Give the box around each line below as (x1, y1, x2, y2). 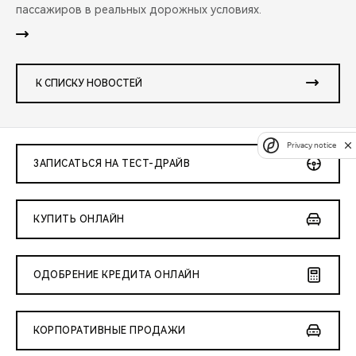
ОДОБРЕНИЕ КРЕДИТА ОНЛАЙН (33, 269, 199, 281)
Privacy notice (287, 141, 336, 149)
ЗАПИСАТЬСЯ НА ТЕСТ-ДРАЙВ (33, 158, 190, 170)
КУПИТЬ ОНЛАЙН (33, 214, 125, 226)
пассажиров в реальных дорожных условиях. (16, 3, 261, 17)
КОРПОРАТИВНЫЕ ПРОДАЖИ (33, 325, 186, 337)
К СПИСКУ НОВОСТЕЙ (36, 78, 142, 90)
